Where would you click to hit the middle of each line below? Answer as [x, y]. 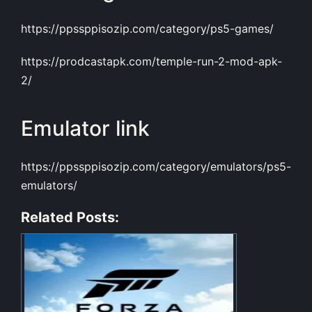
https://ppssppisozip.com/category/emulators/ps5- [156, 166]
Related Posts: [70, 217]
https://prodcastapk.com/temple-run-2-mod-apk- [151, 61]
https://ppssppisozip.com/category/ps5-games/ [147, 28]
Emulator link [85, 128]
